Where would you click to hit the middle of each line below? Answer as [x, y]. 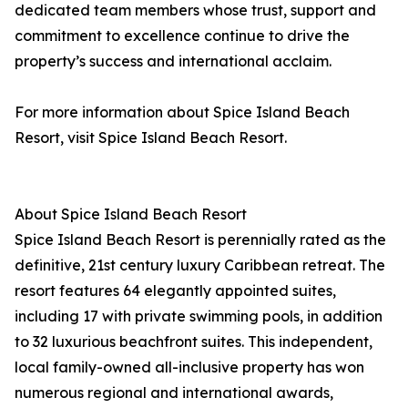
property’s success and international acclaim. [173, 61]
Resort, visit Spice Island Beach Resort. [151, 138]
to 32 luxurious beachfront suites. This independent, [194, 342]
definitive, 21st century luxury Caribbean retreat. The [200, 265]
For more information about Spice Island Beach [182, 112]
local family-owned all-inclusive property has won [189, 367]
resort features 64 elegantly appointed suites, [175, 291]
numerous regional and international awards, [174, 393]
